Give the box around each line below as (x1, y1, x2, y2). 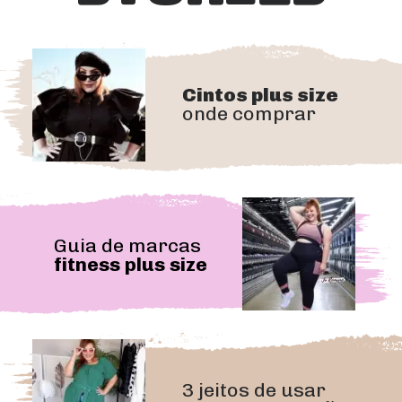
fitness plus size (53, 252, 207, 275)
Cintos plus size (182, 83, 339, 107)
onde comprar (182, 102, 317, 126)
